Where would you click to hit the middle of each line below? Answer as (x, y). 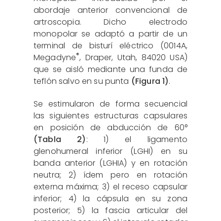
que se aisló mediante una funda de (110, 69)
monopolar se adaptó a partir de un (110, 34)
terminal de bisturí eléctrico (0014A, (110, 45)
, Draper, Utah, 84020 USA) (133, 57)
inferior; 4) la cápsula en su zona (110, 198)
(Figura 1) (150, 81)
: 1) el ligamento (137, 139)
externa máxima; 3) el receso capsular (110, 186)
